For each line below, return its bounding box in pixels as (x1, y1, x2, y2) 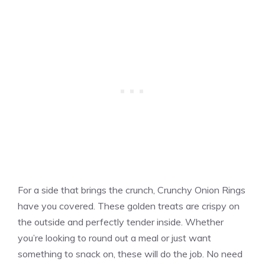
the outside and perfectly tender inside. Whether (18, 216, 224, 228)
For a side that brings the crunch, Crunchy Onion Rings (18, 184, 245, 196)
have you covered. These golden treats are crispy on (18, 200, 240, 212)
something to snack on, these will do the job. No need (18, 248, 243, 260)
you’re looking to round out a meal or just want (18, 232, 211, 244)
